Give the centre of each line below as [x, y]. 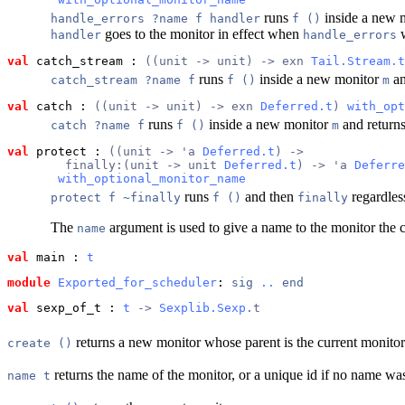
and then [269, 196]
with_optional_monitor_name [152, 178]
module [29, 282]
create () [40, 343]
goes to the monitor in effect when [202, 33]
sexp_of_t [65, 307]
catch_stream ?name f [123, 80]
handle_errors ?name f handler [155, 18]
